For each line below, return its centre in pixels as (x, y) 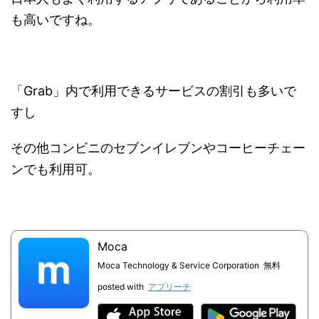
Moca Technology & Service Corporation (178, 266)
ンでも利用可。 (56, 169)
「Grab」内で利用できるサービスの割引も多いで (153, 91)
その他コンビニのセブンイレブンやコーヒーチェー (158, 148)
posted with (120, 287)
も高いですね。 (56, 20)
